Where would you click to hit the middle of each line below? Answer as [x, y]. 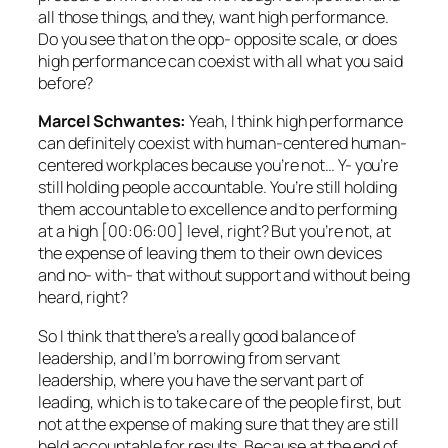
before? [66, 83]
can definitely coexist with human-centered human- [223, 143]
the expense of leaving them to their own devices [210, 253]
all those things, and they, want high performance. [213, 17]
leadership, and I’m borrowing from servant [189, 357]
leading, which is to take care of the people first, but [219, 401]
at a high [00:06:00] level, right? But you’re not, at [214, 231]
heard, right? [83, 297]
